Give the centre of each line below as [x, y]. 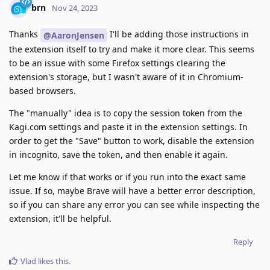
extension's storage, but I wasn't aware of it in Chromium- [126, 77]
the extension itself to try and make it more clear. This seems [132, 49]
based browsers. [42, 91]
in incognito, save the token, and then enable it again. [118, 155]
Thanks [25, 34]
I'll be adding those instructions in [178, 34]
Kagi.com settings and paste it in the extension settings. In [128, 127]
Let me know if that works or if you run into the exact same [127, 177]
